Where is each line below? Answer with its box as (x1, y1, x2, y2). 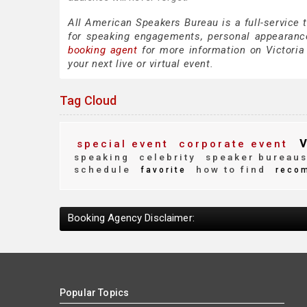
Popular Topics (60, 287, 130, 298)
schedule (74, 164, 131, 175)
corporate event (174, 138, 288, 150)
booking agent (68, 44, 138, 56)
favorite (136, 165, 186, 175)
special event (77, 138, 169, 150)
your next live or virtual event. (68, 58, 214, 70)
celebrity (135, 151, 196, 162)
